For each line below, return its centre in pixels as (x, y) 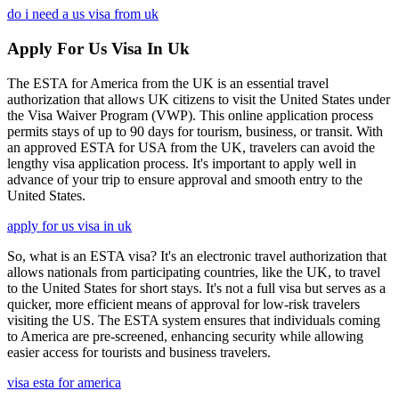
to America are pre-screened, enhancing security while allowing (185, 336)
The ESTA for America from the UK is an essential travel (168, 83)
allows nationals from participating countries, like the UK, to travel (194, 272)
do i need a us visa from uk (83, 14)
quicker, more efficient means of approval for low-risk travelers (183, 304)
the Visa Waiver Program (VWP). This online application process (190, 115)
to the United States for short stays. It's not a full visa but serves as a (196, 288)
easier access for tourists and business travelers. (139, 352)
